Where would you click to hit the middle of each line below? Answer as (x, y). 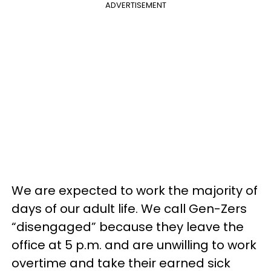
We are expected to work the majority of (135, 190)
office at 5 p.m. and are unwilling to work (134, 245)
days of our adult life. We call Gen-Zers (129, 208)
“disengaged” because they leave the (128, 227)
